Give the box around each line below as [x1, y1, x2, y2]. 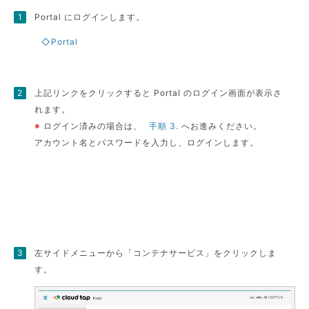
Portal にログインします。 [34, 12, 146, 22]
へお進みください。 [179, 121, 263, 131]
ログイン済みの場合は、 [41, 121, 143, 131]
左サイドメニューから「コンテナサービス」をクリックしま [34, 248, 277, 258]
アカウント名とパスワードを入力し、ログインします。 [34, 137, 259, 148]
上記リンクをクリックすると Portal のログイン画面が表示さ [34, 88, 283, 98]
